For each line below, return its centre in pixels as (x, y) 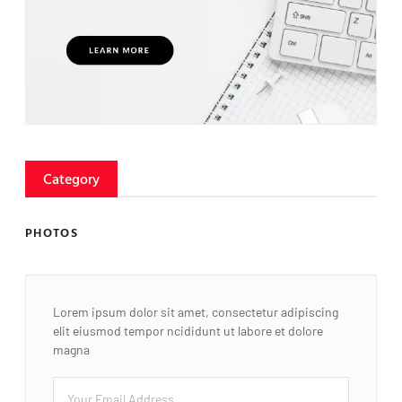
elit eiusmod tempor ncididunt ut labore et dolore (188, 331)
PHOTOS (52, 232)
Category (71, 178)
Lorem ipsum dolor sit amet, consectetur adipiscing (196, 312)
